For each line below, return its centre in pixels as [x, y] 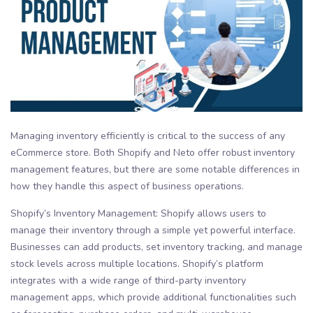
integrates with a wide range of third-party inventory [128, 281]
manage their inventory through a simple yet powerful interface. [153, 231]
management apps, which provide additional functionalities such [153, 298]
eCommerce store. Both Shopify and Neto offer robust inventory [153, 153]
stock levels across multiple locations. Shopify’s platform [137, 264]
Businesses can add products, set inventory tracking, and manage [156, 247]
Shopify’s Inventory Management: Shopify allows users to [138, 214]
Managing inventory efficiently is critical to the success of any [148, 136]
